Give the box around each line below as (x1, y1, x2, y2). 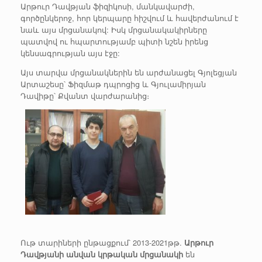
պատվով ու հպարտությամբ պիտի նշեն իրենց (20, 35, 208, 47)
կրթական (98, 249, 137, 260)
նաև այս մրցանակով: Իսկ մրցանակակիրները (20, 23, 207, 35)
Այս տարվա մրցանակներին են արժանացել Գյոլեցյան (20, 66, 237, 78)
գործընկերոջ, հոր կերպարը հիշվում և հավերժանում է (20, 12, 239, 23)
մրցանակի (140, 249, 185, 260)
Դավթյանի (20, 249, 64, 260)
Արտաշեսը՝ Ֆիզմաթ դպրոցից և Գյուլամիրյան (20, 78, 206, 89)
